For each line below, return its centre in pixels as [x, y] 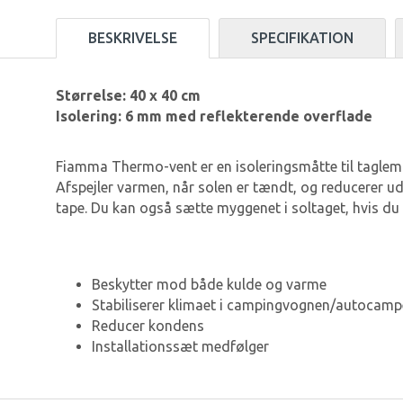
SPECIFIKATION [302, 38]
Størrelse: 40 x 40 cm [128, 96]
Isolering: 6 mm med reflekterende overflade [214, 116]
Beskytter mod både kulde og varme [209, 285]
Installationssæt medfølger [180, 347]
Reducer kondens [148, 326]
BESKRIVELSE [133, 38]
